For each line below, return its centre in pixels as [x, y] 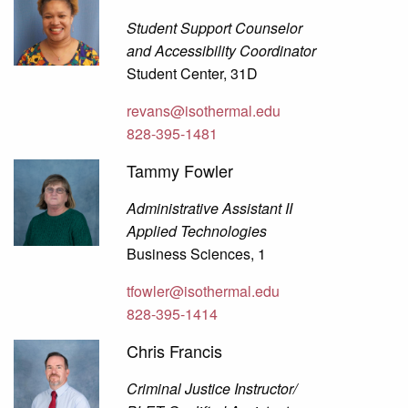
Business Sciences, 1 [197, 254]
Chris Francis [175, 351]
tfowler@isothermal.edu [204, 291]
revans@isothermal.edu [204, 111]
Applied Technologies [197, 231]
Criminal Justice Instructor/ [212, 389]
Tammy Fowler [180, 171]
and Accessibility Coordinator [222, 51]
